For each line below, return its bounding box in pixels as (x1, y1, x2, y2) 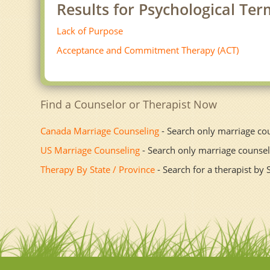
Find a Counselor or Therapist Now (40, 97, 218, 112)
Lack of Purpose (57, 25, 124, 37)
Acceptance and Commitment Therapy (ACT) (57, 44, 239, 57)
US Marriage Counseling (40, 144, 140, 157)
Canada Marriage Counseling (40, 125, 160, 137)
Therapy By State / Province (40, 163, 155, 176)
